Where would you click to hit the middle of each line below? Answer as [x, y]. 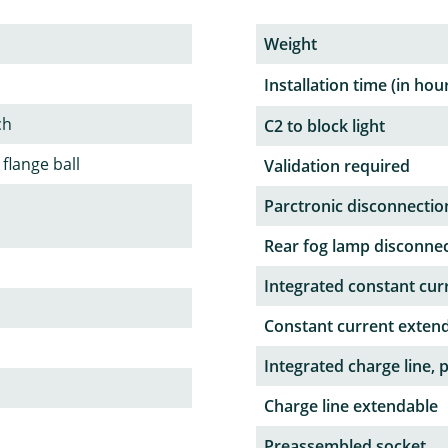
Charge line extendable [351, 406]
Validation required [337, 166]
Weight [290, 43]
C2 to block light [324, 126]
